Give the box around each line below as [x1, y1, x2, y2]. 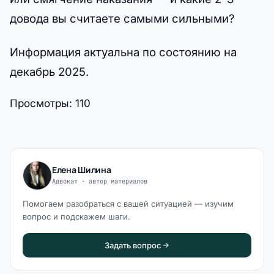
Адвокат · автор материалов [52, 177, 147, 186]
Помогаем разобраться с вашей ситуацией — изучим [23, 198, 234, 209]
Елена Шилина [52, 164, 111, 176]
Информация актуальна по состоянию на [10, 45, 237, 59]
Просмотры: [10, 97, 72, 109]
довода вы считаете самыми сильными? [10, 11, 234, 25]
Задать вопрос [104, 240, 161, 250]
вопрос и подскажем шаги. [23, 211, 130, 221]
